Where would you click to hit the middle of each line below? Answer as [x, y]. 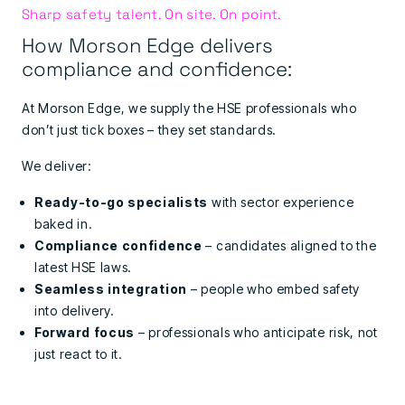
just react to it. [79, 354]
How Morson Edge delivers [147, 45]
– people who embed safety [274, 289]
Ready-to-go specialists [122, 202]
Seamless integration [111, 289]
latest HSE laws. [84, 268]
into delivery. [75, 311]
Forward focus [85, 333]
